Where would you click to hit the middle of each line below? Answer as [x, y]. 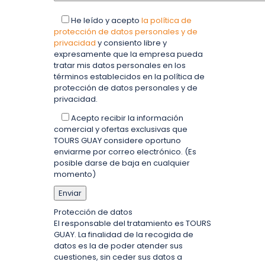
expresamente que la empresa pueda [128, 54]
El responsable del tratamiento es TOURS [132, 223]
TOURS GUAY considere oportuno [117, 140]
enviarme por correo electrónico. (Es [125, 151]
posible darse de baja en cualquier [122, 163]
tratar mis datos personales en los [120, 65]
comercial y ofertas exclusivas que [121, 129]
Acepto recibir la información [126, 118]
